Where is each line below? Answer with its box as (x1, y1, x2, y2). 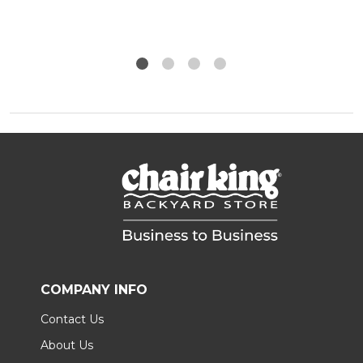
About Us (41, 337, 93, 352)
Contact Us (41, 311, 104, 327)
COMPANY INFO (41, 281, 147, 297)
